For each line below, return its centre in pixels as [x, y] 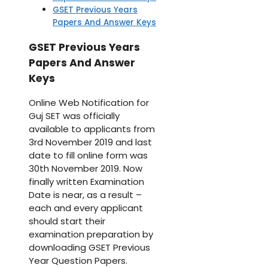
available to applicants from [92, 129]
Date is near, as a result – [85, 195]
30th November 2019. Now [86, 169]
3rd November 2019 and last [90, 142]
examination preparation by [91, 234]
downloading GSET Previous [89, 248]
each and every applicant [86, 208]
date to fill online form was [88, 156]
